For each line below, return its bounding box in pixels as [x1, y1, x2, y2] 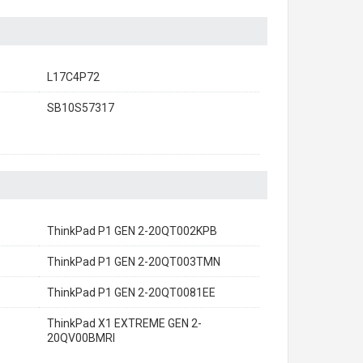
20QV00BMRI [47, 331, 115, 344]
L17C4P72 [47, 70, 100, 83]
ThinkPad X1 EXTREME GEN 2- [47, 317, 202, 330]
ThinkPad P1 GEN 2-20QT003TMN [47, 255, 220, 268]
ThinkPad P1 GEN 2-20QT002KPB [47, 224, 217, 237]
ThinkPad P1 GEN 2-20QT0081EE [47, 286, 216, 299]
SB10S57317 [47, 101, 114, 114]
